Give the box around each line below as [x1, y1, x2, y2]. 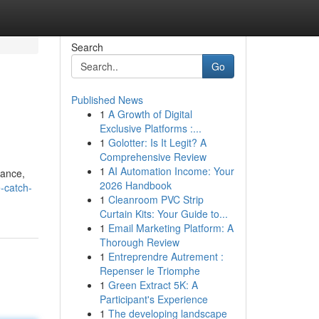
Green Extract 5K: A [108, 278, 198, 292]
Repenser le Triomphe [99, 263, 200, 278]
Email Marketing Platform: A [108, 221, 234, 235]
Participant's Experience [99, 292, 208, 306]
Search [70, 40, 103, 54]
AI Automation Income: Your [108, 164, 234, 178]
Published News [70, 93, 143, 107]
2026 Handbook [99, 178, 172, 192]
